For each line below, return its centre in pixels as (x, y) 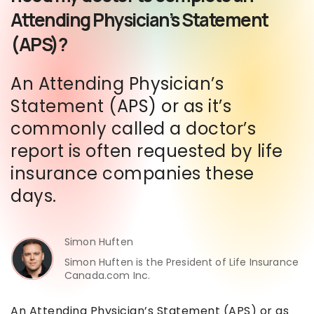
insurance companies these (132, 173)
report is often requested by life (147, 151)
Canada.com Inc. (108, 275)
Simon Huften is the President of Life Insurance (182, 262)
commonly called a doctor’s (133, 128)
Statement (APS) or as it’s (121, 106)
